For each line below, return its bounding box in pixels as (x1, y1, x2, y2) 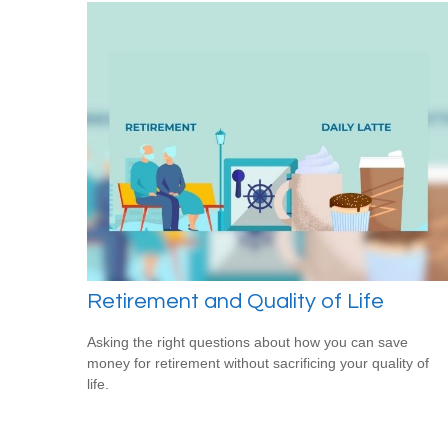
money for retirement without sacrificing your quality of (87, 354, 429, 371)
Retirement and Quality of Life (87, 289, 384, 313)
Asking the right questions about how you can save (87, 333, 408, 350)
